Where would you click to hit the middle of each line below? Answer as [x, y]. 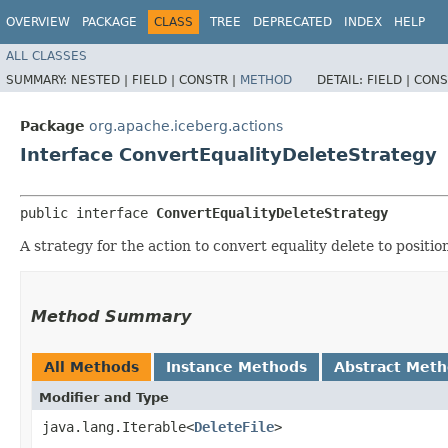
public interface [88, 212]
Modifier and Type [104, 397]
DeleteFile [234, 426]
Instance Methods [236, 366]
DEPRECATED [292, 22]
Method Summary [111, 316]
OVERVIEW [38, 22]
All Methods [91, 366]
